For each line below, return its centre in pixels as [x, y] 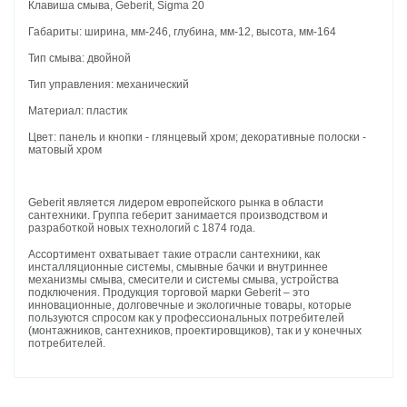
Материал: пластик [78, 111]
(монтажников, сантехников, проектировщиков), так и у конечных [195, 331]
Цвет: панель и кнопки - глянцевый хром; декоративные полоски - [198, 138]
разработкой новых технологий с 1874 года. [144, 228]
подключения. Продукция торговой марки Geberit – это [169, 293]
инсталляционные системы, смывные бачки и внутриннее [179, 268]
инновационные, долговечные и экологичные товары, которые [190, 306]
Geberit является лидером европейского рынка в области [176, 203]
